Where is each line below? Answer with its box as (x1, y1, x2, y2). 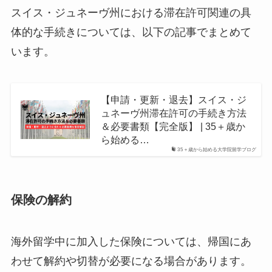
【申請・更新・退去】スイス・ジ (100, 93, 246, 105)
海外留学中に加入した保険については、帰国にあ (10, 236, 251, 248)
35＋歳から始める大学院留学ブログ (177, 146, 257, 152)
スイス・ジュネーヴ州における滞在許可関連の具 (10, 6, 251, 19)
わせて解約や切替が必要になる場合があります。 (10, 255, 251, 268)
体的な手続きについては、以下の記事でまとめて (10, 25, 251, 38)
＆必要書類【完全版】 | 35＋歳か (100, 120, 245, 132)
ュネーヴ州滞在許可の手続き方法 (100, 107, 246, 118)
